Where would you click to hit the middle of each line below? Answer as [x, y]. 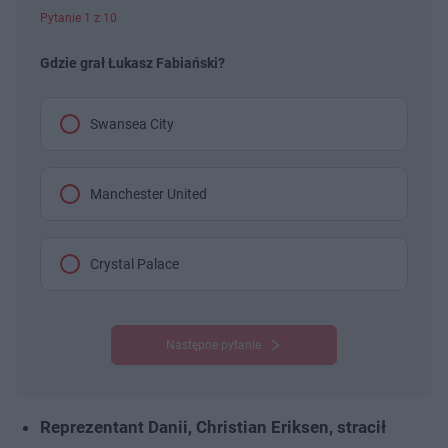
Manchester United [148, 193]
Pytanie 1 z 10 [78, 17]
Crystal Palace [134, 263]
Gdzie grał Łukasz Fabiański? [132, 62]
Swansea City [132, 123]
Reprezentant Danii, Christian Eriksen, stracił [213, 426]
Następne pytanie [213, 344]
